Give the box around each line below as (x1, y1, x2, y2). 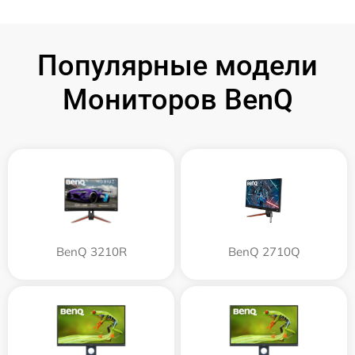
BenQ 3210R (55, 244, 127, 259)
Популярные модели (37, 49, 318, 82)
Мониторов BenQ (62, 83, 293, 116)
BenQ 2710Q (227, 244, 300, 259)
